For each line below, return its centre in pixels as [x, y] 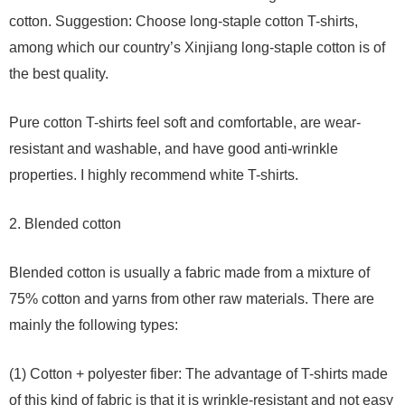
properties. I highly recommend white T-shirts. [154, 174]
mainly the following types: [94, 325]
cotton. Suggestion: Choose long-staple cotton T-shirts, [184, 21]
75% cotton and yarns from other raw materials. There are [192, 298]
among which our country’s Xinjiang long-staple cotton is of [197, 47]
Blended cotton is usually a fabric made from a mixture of [189, 272]
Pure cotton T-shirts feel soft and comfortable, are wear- [185, 122]
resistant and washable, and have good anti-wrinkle [174, 148]
